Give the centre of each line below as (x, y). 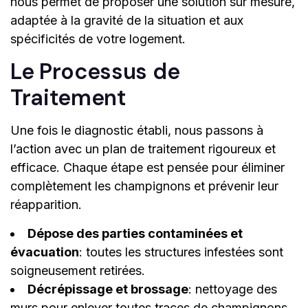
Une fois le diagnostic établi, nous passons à (137, 131)
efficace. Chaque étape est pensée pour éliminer (147, 168)
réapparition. (46, 205)
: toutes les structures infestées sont (181, 252)
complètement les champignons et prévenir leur (144, 186)
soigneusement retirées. (78, 271)
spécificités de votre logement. (98, 39)
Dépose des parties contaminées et (135, 234)
